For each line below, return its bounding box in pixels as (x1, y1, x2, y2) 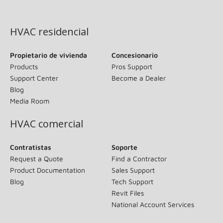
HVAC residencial (10, 24, 89, 38)
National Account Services (111, 200, 194, 209)
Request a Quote (10, 154, 63, 163)
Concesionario (111, 50, 158, 59)
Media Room (10, 96, 49, 105)
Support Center (10, 73, 58, 82)
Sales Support (111, 165, 155, 174)
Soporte (111, 142, 137, 151)
